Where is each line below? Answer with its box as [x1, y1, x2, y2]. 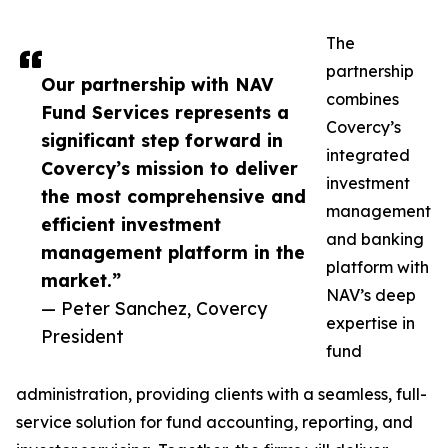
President [41, 325, 124, 348]
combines [326, 89, 399, 110]
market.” [41, 269, 121, 292]
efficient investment [41, 213, 221, 236]
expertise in [326, 313, 415, 334]
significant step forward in [41, 129, 283, 152]
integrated [326, 145, 410, 166]
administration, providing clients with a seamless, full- [16, 384, 427, 405]
